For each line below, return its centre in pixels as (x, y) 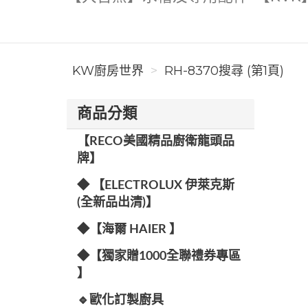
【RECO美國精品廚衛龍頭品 (156, 142)
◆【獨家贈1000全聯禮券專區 (159, 256)
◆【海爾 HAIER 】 (129, 230)
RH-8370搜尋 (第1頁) (224, 71)
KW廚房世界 (108, 71)
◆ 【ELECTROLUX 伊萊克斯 (156, 186)
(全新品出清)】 (118, 203)
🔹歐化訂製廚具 (120, 300)
